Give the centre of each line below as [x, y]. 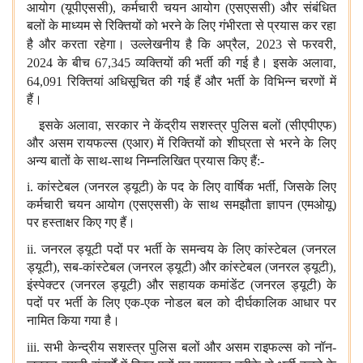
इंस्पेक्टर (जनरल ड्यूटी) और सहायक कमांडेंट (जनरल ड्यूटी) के [181, 285]
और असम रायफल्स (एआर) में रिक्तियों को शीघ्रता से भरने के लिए [181, 143]
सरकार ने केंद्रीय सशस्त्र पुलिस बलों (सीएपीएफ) [221, 126]
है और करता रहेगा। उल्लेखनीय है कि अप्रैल [137, 45]
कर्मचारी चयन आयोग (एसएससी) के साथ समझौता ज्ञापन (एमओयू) [181, 205]
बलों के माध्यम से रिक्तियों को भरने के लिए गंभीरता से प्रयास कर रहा [181, 26]
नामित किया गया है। [73, 321]
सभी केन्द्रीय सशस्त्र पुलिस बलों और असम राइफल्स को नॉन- [190, 348]
